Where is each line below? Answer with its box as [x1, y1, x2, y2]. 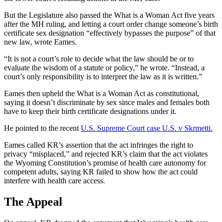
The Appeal [4, 195, 62, 208]
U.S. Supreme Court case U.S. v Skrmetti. [81, 124, 213, 133]
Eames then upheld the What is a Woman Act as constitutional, [4, 89, 199, 98]
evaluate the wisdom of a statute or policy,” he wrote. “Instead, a [4, 63, 205, 72]
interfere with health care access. [4, 176, 105, 185]
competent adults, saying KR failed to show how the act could [4, 167, 198, 176]
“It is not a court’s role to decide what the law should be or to [4, 55, 194, 63]
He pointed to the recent [4, 124, 81, 133]
